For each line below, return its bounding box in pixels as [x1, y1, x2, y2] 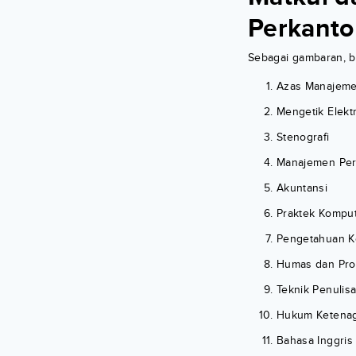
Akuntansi [277, 181, 328, 195]
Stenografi [277, 130, 330, 145]
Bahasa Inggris [277, 334, 353, 348]
